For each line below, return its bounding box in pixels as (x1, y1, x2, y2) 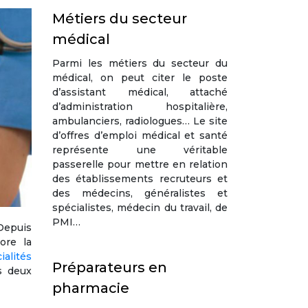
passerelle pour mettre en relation (52, 158, 228, 170)
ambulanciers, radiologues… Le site (52, 115, 228, 127)
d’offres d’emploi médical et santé (52, 129, 228, 142)
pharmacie (52, 280, 129, 296)
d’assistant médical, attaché (52, 86, 228, 98)
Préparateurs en (52, 259, 167, 276)
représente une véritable (52, 144, 228, 156)
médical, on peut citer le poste (52, 71, 228, 84)
